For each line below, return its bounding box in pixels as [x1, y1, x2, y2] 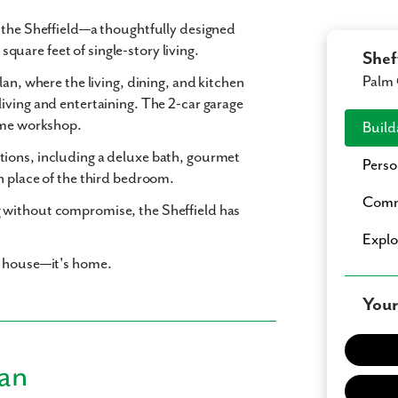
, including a [29, 148, 107, 167]
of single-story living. [70, 42, 199, 60]
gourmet [187, 148, 241, 167]
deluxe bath [107, 148, 180, 167]
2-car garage [168, 95, 243, 114]
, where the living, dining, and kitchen [17, 74, 244, 92]
